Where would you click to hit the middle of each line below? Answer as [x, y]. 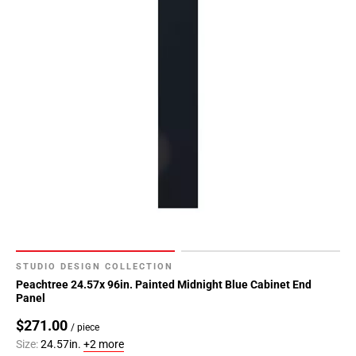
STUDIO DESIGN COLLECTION [95, 267]
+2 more [104, 344]
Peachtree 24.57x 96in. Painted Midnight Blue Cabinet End [164, 285]
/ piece [85, 328]
